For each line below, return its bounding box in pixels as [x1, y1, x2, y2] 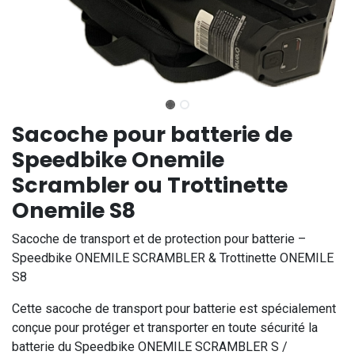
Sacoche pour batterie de [12, 120, 292, 150]
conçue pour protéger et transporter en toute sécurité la [12, 320, 318, 336]
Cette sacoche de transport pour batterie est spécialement [12, 301, 336, 317]
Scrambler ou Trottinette [12, 170, 288, 200]
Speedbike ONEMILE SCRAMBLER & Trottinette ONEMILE [12, 250, 334, 266]
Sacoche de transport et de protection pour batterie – [12, 231, 306, 247]
